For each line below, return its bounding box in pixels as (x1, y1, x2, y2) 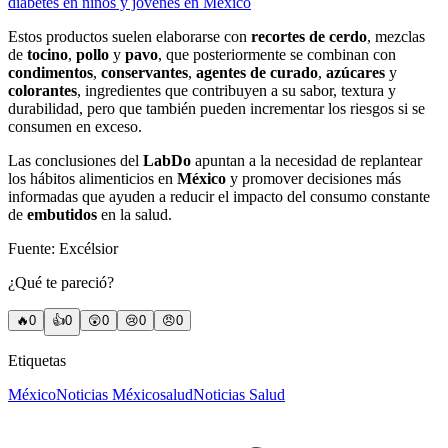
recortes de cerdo (251, 28, 367, 46)
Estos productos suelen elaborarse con (8, 28, 251, 46)
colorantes (8, 82, 77, 100)
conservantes (101, 64, 188, 82)
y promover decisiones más (230, 170, 401, 188)
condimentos (8, 64, 93, 82)
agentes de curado (196, 64, 318, 82)
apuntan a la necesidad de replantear (195, 152, 422, 170)
